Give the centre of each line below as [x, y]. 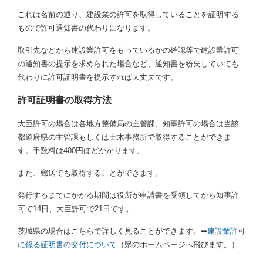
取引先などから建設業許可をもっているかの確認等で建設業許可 [128, 50]
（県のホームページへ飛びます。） [178, 245]
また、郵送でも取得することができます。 [90, 173]
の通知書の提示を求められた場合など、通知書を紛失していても [128, 64]
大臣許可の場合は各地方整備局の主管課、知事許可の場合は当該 [128, 124]
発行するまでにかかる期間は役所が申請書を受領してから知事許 [128, 195]
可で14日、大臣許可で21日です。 [75, 209]
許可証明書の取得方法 [65, 100]
